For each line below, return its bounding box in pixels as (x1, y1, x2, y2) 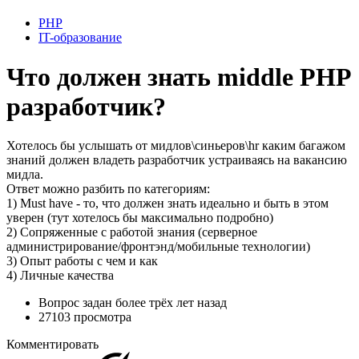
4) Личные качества (6, 268, 114, 282)
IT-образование (38, 30, 122, 45)
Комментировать (6, 337, 99, 351)
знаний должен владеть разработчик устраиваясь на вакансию (6, 152, 347, 167)
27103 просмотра (38, 309, 131, 324)
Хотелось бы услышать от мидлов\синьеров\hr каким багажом (6, 138, 345, 152)
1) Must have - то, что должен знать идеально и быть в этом (6, 196, 329, 210)
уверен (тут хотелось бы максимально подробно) (6, 210, 273, 224)
